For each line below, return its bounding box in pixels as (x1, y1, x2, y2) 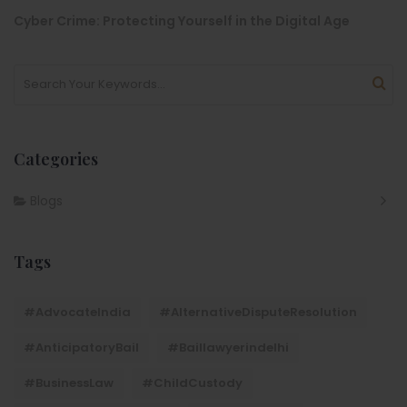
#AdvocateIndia (24, 303, 131, 321)
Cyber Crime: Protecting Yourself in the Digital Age (14, 11, 350, 30)
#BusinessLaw (24, 373, 114, 392)
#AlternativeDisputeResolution (159, 303, 357, 321)
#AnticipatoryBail (24, 338, 139, 356)
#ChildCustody (142, 373, 243, 392)
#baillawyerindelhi (167, 338, 289, 356)
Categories (14, 147, 98, 170)
